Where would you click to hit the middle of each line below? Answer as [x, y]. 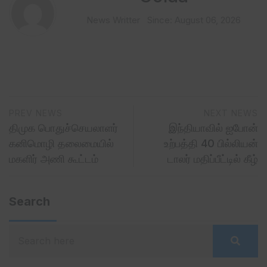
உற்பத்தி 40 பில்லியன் [211, 144]
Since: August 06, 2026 [194, 20]
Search [30, 202]
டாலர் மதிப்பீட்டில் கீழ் [213, 159]
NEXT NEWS [231, 113]
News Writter [113, 20]
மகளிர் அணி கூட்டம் [54, 159]
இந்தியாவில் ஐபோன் [213, 128]
